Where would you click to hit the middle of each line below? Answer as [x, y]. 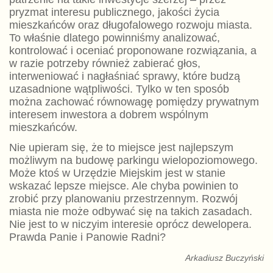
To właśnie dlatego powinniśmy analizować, [114, 38]
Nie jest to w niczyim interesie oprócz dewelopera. [130, 225]
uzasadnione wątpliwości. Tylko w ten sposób [119, 89]
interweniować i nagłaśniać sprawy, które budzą [124, 76]
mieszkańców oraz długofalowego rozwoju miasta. [130, 25]
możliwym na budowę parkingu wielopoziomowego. [133, 161]
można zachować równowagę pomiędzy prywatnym [134, 102]
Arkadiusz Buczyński [225, 258]
